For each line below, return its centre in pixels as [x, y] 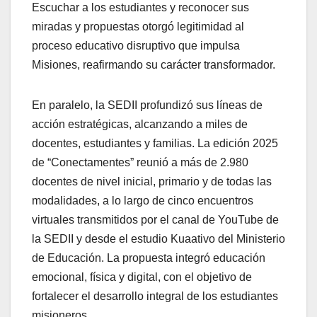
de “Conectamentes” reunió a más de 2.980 [140, 163]
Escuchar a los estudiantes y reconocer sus [140, 8]
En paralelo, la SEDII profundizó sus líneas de [147, 105]
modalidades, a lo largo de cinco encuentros [143, 201]
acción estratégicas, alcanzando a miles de [140, 125]
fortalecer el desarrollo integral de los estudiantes [155, 296]
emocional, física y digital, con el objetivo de [142, 277]
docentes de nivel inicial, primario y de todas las [152, 182]
